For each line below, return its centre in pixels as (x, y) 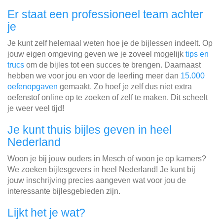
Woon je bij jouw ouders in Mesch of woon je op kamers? (107, 159)
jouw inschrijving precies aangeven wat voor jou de (97, 180)
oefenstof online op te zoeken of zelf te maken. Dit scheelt (108, 97)
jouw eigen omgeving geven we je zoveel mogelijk (96, 54)
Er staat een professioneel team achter (105, 14)
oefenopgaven (33, 87)
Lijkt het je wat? (46, 213)
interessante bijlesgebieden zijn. (64, 191)
